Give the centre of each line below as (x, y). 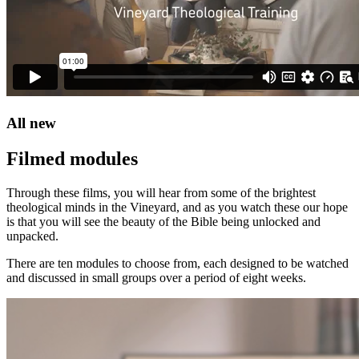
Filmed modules (72, 158)
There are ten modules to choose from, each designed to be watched (177, 263)
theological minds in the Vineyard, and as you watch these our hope (177, 207)
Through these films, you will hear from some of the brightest (161, 192)
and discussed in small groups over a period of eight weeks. (156, 277)
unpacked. (32, 236)
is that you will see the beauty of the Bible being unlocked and (163, 221)
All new (31, 123)
